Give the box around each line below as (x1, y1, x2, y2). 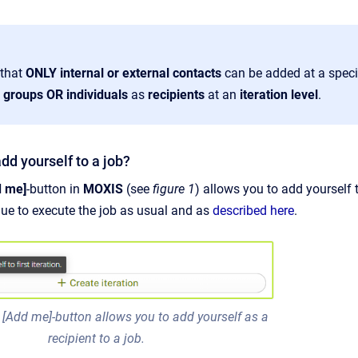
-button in (26, 181, 83, 197)
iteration (240, 87, 288, 102)
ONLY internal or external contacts (26, 66, 225, 81)
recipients (148, 87, 208, 102)
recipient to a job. (47, 330, 148, 346)
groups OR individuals (3, 87, 128, 102)
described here (213, 203, 294, 218)
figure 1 (153, 181, 195, 197)
